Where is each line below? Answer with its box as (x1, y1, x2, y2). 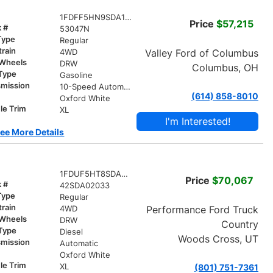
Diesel (59, 227, 83, 236)
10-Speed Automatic (123, 82, 130, 91)
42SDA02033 (59, 180, 110, 190)
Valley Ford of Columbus (144, 46, 258, 59)
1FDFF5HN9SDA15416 (124, 12, 132, 22)
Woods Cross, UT (177, 232, 258, 245)
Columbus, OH (191, 61, 258, 74)
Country (221, 218, 258, 230)
